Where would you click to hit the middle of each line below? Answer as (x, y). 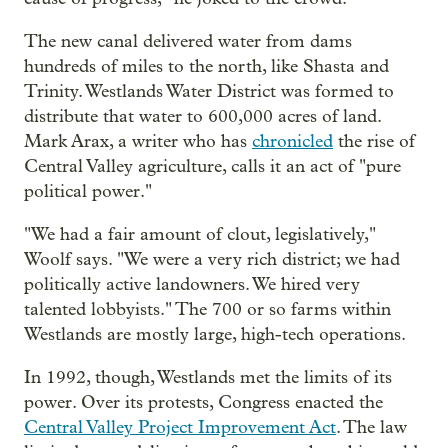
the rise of (374, 141)
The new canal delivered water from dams (188, 41)
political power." (88, 191)
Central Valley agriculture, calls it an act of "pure (212, 166)
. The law (371, 427)
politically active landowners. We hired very (192, 284)
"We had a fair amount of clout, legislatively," (200, 234)
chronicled (292, 141)
